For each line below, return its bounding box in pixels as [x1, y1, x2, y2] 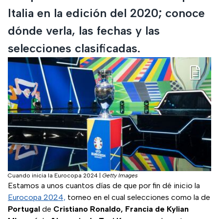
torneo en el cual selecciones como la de [66, 193, 210, 202]
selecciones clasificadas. [8, 41, 140, 55]
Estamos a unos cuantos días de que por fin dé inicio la [8, 181, 200, 191]
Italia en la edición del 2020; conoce [8, 5, 205, 20]
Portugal [8, 204, 40, 214]
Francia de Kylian [125, 204, 189, 214]
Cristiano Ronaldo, [53, 204, 123, 214]
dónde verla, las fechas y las [8, 23, 160, 38]
